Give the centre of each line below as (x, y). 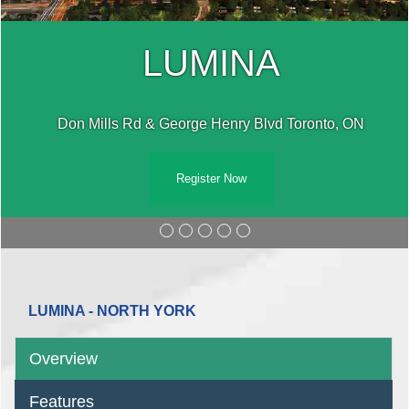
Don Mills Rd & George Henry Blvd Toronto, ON (211, 123)
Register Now (211, 178)
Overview (63, 358)
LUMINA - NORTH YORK (112, 310)
